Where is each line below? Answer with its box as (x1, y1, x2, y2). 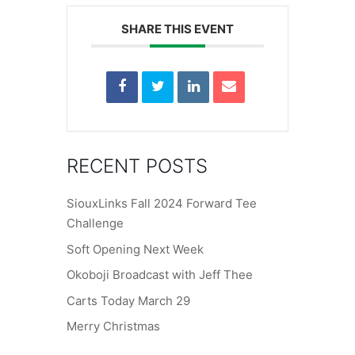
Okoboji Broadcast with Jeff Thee (67, 267, 253, 282)
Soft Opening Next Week (67, 241, 204, 257)
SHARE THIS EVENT (121, 21, 234, 36)
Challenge (67, 216, 124, 231)
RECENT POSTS (67, 155, 208, 177)
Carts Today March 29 (67, 292, 190, 308)
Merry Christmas (67, 319, 160, 334)
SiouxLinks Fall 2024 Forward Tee (67, 196, 257, 211)
